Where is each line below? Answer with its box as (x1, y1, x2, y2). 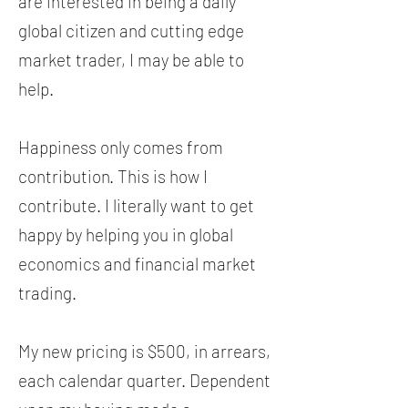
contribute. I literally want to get (18, 195, 254, 216)
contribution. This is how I (18, 166, 208, 187)
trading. (18, 282, 76, 303)
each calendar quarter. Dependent (18, 370, 270, 391)
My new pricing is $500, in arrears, (18, 341, 270, 362)
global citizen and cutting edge (18, 20, 244, 41)
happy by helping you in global (18, 224, 233, 245)
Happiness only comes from (18, 137, 223, 158)
